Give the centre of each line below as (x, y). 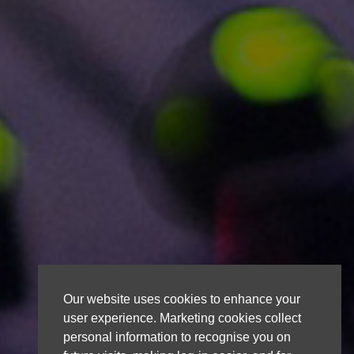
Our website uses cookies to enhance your (182, 299)
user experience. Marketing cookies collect (182, 318)
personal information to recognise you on (177, 337)
